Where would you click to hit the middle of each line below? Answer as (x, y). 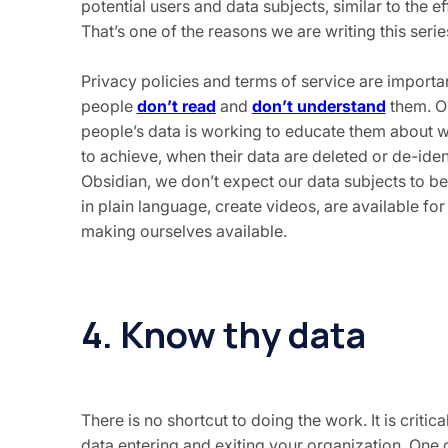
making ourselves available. (183, 230)
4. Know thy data (223, 334)
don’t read (176, 105)
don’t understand (318, 105)
